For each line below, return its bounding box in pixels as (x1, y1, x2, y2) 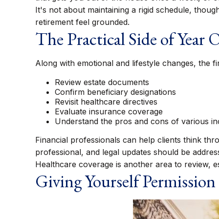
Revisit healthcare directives (55, 97, 157, 107)
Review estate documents (55, 77, 149, 87)
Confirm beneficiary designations (55, 87, 176, 97)
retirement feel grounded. (35, 17, 130, 27)
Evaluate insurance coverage (55, 107, 163, 116)
